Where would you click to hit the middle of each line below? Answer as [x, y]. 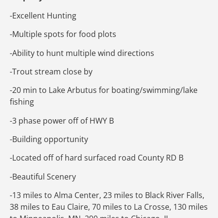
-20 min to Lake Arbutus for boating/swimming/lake [104, 90]
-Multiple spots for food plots [63, 34]
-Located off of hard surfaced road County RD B [97, 158]
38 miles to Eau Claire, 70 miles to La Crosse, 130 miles [109, 207]
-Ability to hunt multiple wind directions [82, 53]
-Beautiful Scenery [43, 176]
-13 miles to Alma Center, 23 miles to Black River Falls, [107, 195]
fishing [22, 102]
